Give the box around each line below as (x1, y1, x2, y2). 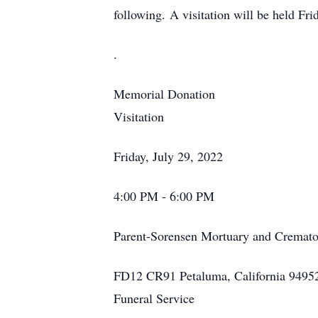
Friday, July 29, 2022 (114, 148, 223, 165)
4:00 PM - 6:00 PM (114, 187, 214, 204)
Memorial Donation (114, 85, 215, 102)
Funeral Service (114, 290, 194, 307)
